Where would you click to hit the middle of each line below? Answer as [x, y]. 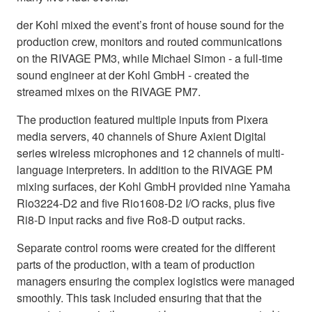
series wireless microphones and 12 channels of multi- [150, 153]
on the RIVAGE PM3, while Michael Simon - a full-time [150, 58]
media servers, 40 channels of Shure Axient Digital [141, 136]
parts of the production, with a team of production [136, 264]
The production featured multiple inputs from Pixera [142, 119]
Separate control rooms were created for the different [146, 247]
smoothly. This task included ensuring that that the [139, 297]
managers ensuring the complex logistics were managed [156, 281]
